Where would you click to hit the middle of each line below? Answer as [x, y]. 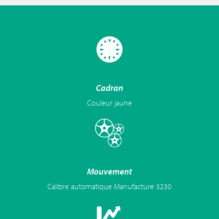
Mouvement [109, 172]
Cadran [109, 88]
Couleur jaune [109, 103]
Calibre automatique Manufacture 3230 [109, 186]
